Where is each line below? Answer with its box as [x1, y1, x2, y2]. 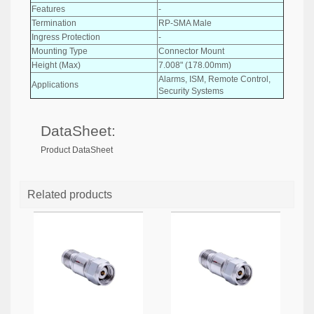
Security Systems [158, 86, 224, 96]
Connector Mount [158, 46, 224, 56]
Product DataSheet [41, 145, 113, 155]
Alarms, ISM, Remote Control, [158, 74, 271, 84]
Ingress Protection [32, 32, 100, 42]
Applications [32, 79, 78, 90]
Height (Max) [32, 60, 81, 70]
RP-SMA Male [158, 18, 212, 28]
